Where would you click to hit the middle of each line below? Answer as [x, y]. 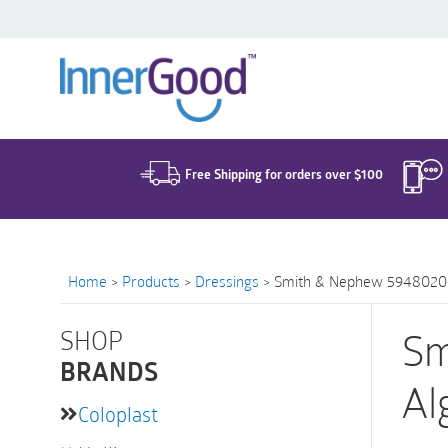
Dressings [227, 281]
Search [163, 49]
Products [151, 281]
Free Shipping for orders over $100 [283, 174]
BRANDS [109, 374]
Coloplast [118, 414]
